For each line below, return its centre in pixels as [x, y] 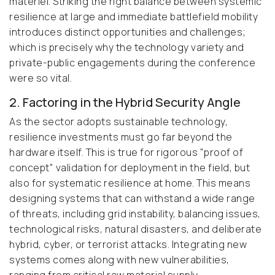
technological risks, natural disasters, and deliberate [135, 229]
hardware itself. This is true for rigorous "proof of [126, 153]
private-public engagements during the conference [132, 63]
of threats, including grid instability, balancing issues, [135, 214]
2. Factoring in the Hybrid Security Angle [125, 103]
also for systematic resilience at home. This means [130, 183]
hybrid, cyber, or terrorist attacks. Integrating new [128, 245]
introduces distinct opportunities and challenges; [128, 32]
